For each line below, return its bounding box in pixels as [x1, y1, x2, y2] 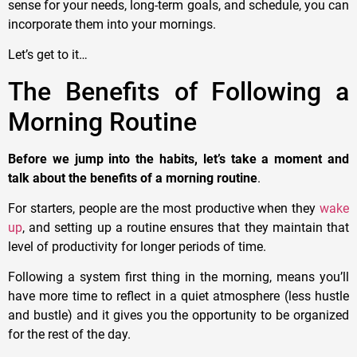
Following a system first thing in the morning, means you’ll [8, 269, 349, 285]
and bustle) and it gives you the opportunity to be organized [8, 308, 349, 324]
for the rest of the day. [8, 327, 131, 343]
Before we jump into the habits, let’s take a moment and [8, 151, 349, 167]
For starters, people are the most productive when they [8, 200, 320, 216]
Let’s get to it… [8, 47, 88, 63]
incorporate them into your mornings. [8, 16, 216, 32]
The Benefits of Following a [8, 76, 349, 107]
